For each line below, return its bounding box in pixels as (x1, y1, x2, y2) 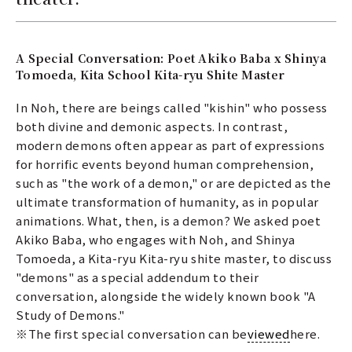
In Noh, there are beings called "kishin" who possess (16, 98, 328, 115)
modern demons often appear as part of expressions (16, 136, 325, 153)
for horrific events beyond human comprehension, (16, 155, 314, 172)
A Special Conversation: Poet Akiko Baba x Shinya (16, 49, 326, 66)
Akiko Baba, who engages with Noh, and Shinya (16, 230, 295, 247)
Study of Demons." (16, 306, 125, 323)
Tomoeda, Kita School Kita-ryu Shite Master (16, 65, 285, 82)
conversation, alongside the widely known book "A (16, 287, 316, 304)
